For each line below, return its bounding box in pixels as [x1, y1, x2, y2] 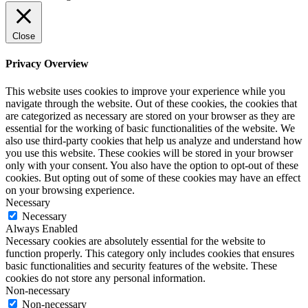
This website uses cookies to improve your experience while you [5, 85, 285, 97]
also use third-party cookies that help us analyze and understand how [5, 134, 302, 146]
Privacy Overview [5, 58, 89, 70]
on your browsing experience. [5, 184, 135, 196]
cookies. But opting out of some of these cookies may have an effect [5, 171, 300, 184]
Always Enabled [5, 222, 78, 234]
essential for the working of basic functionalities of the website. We [5, 122, 295, 134]
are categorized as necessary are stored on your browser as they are [5, 109, 295, 122]
